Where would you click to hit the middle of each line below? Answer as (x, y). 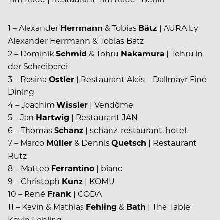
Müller (59, 143)
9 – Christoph (35, 181)
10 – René (27, 194)
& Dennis (92, 143)
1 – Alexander (34, 28)
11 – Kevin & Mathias (47, 207)
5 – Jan (22, 117)
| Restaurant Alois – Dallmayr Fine (140, 79)
